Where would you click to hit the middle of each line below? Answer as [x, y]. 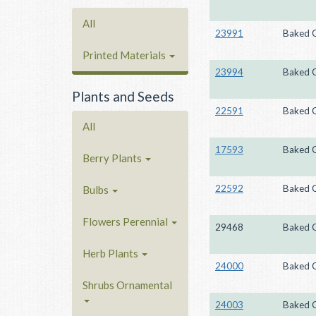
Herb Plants [111, 253]
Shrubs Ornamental [127, 285]
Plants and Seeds [123, 96]
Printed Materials [125, 55]
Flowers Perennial [126, 221]
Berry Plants [113, 158]
